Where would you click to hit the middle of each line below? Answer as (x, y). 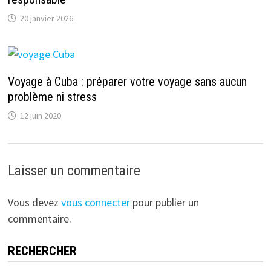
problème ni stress (52, 96)
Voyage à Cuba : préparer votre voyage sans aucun (127, 81)
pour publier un (164, 202)
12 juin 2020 (40, 115)
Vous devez (34, 202)
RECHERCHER (42, 251)
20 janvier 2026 (46, 18)
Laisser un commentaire (74, 171)
